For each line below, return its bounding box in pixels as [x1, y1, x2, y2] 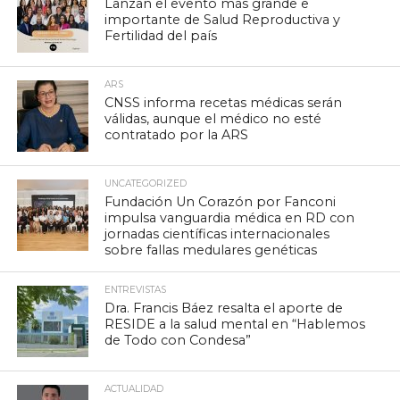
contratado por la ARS [104, 126, 249, 143]
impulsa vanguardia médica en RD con [104, 209, 355, 226]
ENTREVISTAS [104, 283, 167, 296]
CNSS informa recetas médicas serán [104, 94, 343, 111]
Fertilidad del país [104, 27, 218, 44]
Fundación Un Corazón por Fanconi [104, 193, 337, 210]
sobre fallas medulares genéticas [104, 241, 318, 258]
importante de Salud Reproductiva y [104, 11, 341, 28]
